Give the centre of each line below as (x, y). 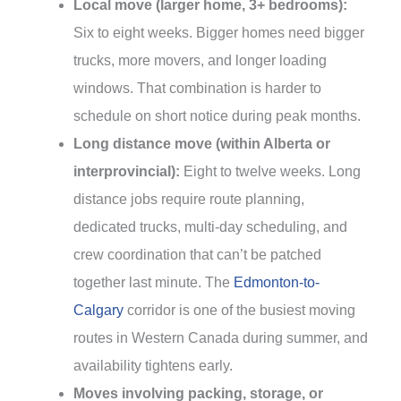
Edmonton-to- (277, 282)
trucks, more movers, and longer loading (200, 60)
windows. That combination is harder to (197, 88)
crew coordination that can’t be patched (197, 254)
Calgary (98, 310)
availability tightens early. (153, 365)
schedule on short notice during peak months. (217, 115)
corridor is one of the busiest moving (239, 310)
